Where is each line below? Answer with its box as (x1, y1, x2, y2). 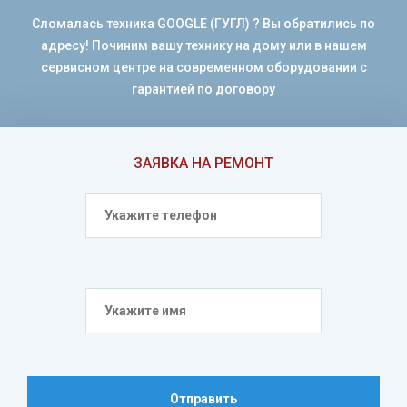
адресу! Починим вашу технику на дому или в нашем (40, 38, 367, 53)
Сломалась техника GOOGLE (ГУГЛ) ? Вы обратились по (32, 16, 375, 31)
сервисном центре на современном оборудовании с (40, 60, 367, 74)
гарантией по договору (132, 82, 275, 96)
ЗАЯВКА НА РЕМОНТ (134, 154, 273, 172)
